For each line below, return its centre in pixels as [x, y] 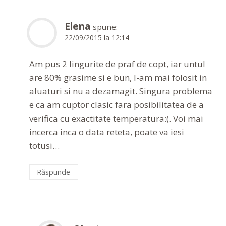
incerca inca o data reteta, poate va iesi [107, 132]
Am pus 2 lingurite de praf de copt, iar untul [117, 64]
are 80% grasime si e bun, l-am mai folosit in [118, 78]
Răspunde [54, 172]
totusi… [44, 146]
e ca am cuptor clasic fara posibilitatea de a [117, 105]
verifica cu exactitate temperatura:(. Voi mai [116, 119]
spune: [105, 26]
